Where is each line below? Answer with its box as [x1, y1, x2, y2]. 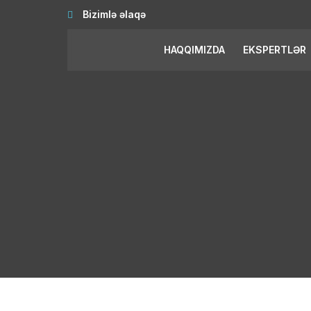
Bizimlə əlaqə [80, 8, 146, 20]
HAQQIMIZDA [164, 44, 225, 56]
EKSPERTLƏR [243, 44, 306, 56]
